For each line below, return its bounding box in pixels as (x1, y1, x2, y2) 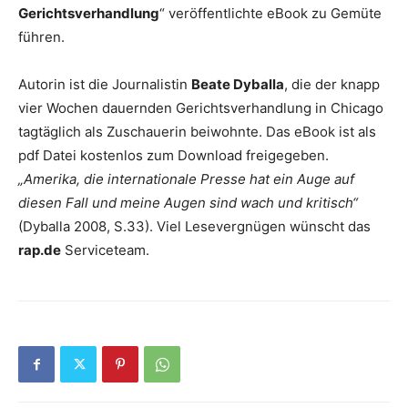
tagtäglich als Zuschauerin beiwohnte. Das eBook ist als (18, 123, 376, 140)
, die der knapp (284, 76, 380, 93)
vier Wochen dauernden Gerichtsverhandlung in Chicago (18, 99, 383, 117)
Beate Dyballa (191, 76, 284, 93)
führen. (18, 28, 65, 46)
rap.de (18, 241, 61, 259)
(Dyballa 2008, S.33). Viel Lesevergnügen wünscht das (18, 218, 371, 235)
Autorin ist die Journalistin (18, 76, 191, 93)
